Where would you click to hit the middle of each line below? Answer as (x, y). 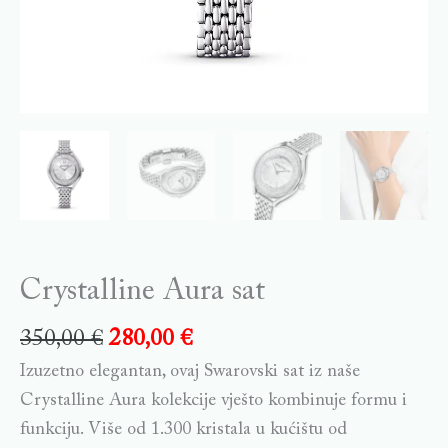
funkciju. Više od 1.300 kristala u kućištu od (183, 430)
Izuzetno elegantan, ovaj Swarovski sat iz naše (190, 372)
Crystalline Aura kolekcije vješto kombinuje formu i (213, 401)
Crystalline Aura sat (142, 291)
